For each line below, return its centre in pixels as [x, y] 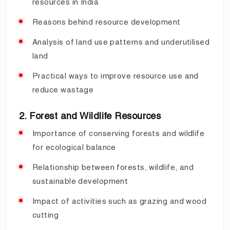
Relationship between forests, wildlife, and [113, 167]
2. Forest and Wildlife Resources [90, 116]
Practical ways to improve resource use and [116, 75]
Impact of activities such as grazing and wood [120, 201]
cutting [46, 215]
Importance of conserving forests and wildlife [119, 133]
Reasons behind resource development [107, 22]
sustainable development [80, 181]
